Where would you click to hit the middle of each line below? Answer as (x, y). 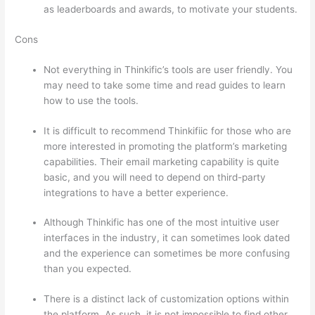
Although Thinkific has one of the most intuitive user (162, 223)
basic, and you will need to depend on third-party (155, 177)
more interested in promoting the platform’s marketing (166, 146)
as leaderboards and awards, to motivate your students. (171, 9)
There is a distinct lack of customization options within (167, 298)
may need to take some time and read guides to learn (165, 85)
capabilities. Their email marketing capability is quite (162, 161)
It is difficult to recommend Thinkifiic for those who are (168, 130)
